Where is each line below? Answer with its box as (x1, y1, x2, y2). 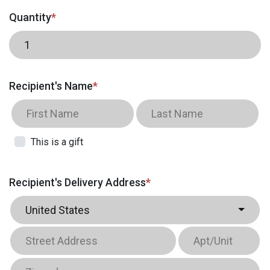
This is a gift (31, 136, 83, 148)
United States (25, 203, 90, 216)
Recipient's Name (9, 80, 93, 92)
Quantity (9, 10, 51, 24)
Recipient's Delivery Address (9, 175, 146, 189)
